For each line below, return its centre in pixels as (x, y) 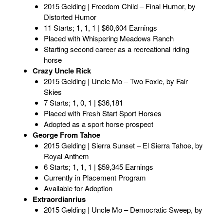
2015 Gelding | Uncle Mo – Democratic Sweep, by (123, 210)
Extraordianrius (59, 199)
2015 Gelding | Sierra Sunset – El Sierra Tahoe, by (123, 145)
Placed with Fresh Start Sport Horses (102, 113)
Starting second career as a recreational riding (116, 49)
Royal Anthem (66, 156)
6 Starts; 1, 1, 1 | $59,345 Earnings (98, 167)
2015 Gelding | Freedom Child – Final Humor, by (119, 6)
